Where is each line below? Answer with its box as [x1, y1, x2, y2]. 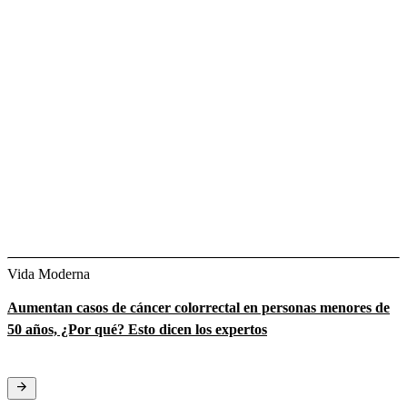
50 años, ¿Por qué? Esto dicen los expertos [7, 321, 267, 337]
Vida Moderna [7, 265, 90, 282]
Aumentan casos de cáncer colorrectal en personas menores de [7, 299, 390, 315]
